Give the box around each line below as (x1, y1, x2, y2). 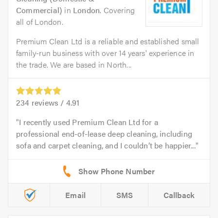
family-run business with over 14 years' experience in (16, 47, 195, 58)
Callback (163, 189, 195, 200)
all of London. (16, 16, 63, 27)
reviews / (29, 96, 66, 108)
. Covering (100, 4, 135, 16)
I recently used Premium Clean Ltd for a (19, 116, 159, 127)
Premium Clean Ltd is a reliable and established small (16, 35, 200, 47)
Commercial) (16, 4, 63, 16)
